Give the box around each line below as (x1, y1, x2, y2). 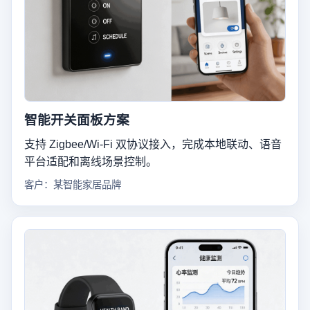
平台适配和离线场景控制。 (24, 156, 157, 168)
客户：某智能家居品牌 (24, 179, 121, 191)
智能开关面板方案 (24, 113, 129, 128)
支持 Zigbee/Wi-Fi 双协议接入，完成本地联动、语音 (24, 138, 282, 151)
